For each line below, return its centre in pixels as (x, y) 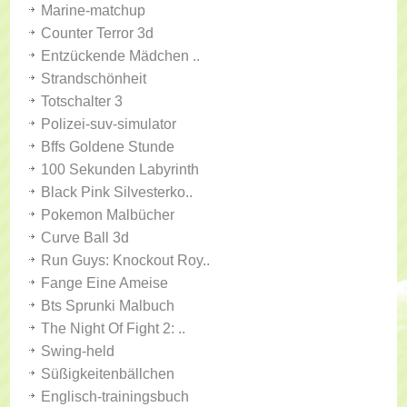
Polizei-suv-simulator (109, 124)
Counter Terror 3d (98, 33)
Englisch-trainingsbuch (115, 397)
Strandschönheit (94, 79)
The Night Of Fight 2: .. (114, 328)
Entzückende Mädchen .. (121, 56)
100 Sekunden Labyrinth (120, 169)
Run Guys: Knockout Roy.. (126, 260)
